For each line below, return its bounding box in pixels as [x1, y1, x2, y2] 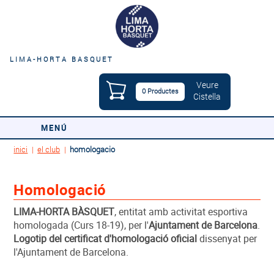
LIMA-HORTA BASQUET [10, 54, 114, 64]
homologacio [69, 144, 115, 155]
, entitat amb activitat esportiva [114, 205, 248, 219]
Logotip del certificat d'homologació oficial [13, 232, 198, 246]
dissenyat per [197, 232, 257, 246]
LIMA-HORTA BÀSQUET [13, 205, 115, 219]
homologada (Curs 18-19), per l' [13, 218, 149, 232]
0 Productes [142, 86, 179, 96]
